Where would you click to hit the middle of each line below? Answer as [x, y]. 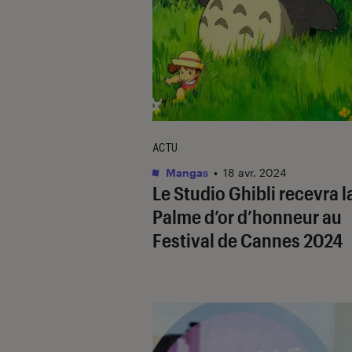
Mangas [186, 172]
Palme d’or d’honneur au [247, 216]
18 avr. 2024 [255, 172]
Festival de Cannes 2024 [248, 240]
